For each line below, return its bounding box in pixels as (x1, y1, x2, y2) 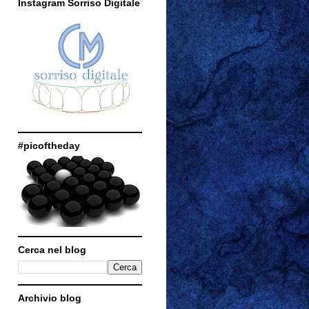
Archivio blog (18, 292, 81, 303)
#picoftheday (18, 140, 80, 151)
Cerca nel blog (18, 244, 86, 255)
